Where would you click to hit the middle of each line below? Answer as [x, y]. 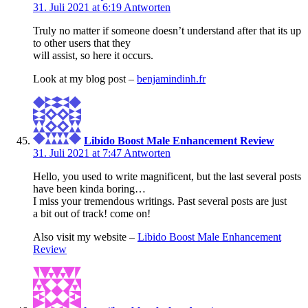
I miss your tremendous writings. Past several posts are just [160, 201]
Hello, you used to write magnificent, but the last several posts [167, 177]
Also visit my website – [85, 237]
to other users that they [82, 43]
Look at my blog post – [85, 79]
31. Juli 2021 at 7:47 [78, 153]
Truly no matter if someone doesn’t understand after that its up [167, 31]
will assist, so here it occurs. [93, 56]
